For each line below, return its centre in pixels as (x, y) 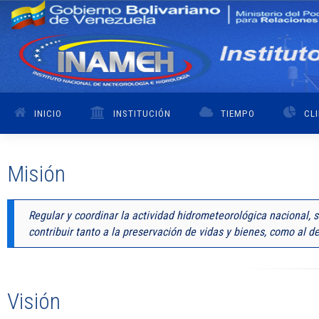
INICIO (48, 113)
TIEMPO (238, 113)
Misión (36, 174)
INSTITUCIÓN (142, 113)
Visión (34, 301)
